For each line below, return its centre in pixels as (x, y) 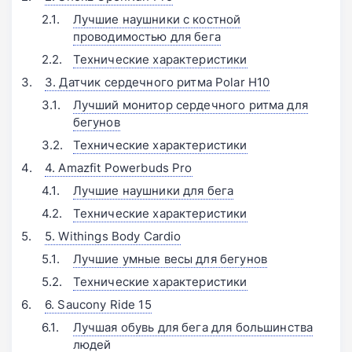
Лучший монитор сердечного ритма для (190, 105)
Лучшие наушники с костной (157, 20)
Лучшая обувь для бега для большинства (193, 328)
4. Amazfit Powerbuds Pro (119, 168)
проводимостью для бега (147, 37)
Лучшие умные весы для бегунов (170, 259)
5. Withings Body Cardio (113, 236)
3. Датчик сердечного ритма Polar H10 (158, 82)
